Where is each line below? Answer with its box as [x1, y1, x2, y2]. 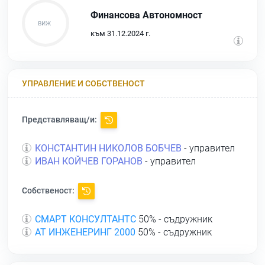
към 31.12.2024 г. [91, 28, 150, 38]
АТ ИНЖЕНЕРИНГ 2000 [35, 227, 135, 238]
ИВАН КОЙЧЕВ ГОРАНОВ [35, 156, 143, 167]
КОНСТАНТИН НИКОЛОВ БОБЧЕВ [35, 143, 182, 154]
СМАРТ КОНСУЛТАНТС [35, 214, 136, 225]
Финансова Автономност [91, 9, 202, 21]
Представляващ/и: [22, 114, 99, 124]
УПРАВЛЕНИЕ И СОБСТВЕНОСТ [22, 78, 145, 88]
